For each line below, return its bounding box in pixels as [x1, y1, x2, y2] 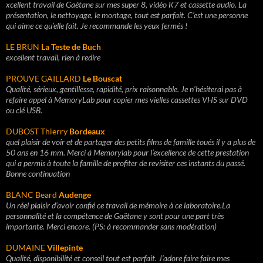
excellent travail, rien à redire [6, 52, 100, 62]
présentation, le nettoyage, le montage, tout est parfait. [6, 10, 187, 20]
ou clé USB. [6, 105, 42, 115]
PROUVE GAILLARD [6, 73, 83, 83]
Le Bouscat [83, 73, 122, 83]
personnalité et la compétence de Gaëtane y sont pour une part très [6, 211, 224, 221]
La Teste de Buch [41, 42, 101, 52]
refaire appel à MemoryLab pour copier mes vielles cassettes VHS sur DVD [6, 95, 248, 104]
